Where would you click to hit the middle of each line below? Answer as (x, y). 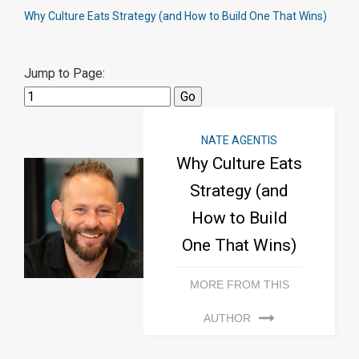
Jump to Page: (65, 73)
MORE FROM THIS (239, 284)
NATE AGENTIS (240, 140)
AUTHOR (228, 318)
